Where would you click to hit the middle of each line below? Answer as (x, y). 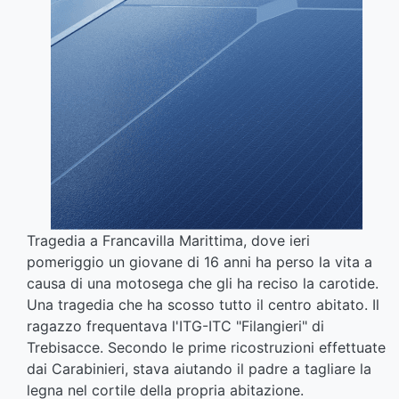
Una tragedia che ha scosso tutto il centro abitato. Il (203, 305)
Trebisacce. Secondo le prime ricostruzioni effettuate (206, 348)
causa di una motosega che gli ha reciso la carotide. (203, 284)
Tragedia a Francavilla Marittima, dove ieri (168, 241)
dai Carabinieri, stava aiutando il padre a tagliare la (199, 369)
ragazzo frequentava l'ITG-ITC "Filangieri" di (175, 326)
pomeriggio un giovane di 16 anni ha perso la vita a (199, 262)
